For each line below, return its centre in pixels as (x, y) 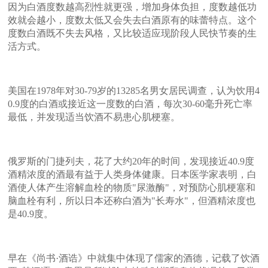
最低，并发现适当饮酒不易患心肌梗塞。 (94, 117)
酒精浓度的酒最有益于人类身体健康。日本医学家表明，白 (133, 174)
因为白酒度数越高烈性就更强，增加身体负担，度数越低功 (133, 7)
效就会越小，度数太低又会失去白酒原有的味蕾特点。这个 (133, 20)
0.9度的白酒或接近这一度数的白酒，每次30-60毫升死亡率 (130, 103)
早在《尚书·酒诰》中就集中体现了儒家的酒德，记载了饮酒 (134, 258)
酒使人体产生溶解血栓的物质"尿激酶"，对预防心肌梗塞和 (132, 187)
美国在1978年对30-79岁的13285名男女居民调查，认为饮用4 (134, 90)
